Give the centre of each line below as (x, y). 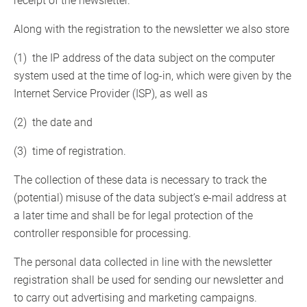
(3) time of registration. (70, 151)
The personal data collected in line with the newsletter (143, 262)
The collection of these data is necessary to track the (140, 180)
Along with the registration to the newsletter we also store (151, 29)
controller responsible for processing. (102, 234)
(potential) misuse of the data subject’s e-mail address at (150, 198)
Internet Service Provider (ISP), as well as (112, 94)
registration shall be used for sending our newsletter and (149, 280)
